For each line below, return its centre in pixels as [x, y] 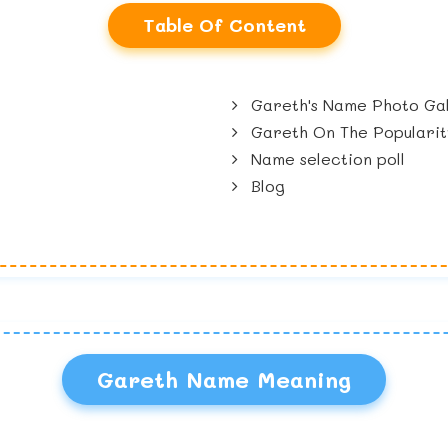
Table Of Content [224, 25]
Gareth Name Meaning [224, 380]
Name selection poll [326, 159]
